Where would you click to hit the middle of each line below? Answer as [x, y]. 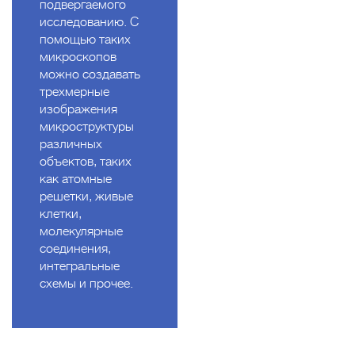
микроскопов [78, 57]
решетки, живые [86, 197]
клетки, [61, 214]
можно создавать [90, 75]
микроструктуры [87, 127]
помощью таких [85, 40]
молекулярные [81, 232]
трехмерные [74, 92]
